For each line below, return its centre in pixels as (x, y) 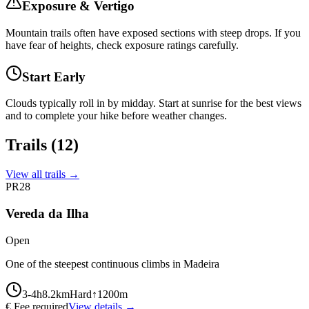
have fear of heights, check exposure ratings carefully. (122, 45)
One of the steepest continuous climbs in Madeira (112, 263)
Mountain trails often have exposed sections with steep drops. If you (153, 32)
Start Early (54, 77)
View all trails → (42, 175)
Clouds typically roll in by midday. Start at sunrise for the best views (153, 103)
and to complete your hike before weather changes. (116, 116)
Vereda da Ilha (47, 213)
